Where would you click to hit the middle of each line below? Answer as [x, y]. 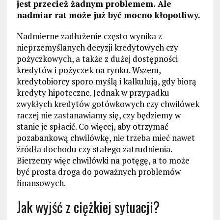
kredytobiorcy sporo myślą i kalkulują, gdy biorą [106, 82]
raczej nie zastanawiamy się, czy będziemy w [98, 115]
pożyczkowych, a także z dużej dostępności [97, 59]
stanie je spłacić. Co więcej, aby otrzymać [92, 127]
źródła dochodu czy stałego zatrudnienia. [94, 149]
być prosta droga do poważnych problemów [98, 172]
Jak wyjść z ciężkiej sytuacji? [88, 207]
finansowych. [41, 183]
